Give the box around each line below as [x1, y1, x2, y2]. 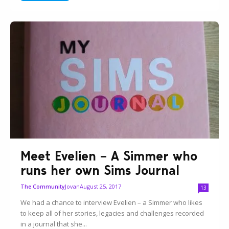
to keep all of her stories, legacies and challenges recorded [20, 209, 204, 218]
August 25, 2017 [80, 182, 122, 191]
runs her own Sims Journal [20, 162, 180, 179]
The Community [20, 183, 65, 191]
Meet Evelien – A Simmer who [20, 148, 198, 165]
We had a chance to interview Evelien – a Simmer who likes [20, 198, 203, 208]
